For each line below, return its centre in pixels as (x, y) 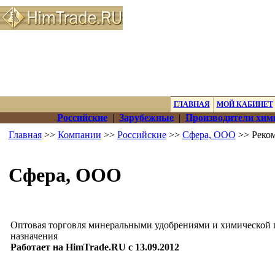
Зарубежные (146, 118)
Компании (79, 135)
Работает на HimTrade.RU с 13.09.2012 (95, 247)
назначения (34, 236)
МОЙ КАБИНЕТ (245, 104)
